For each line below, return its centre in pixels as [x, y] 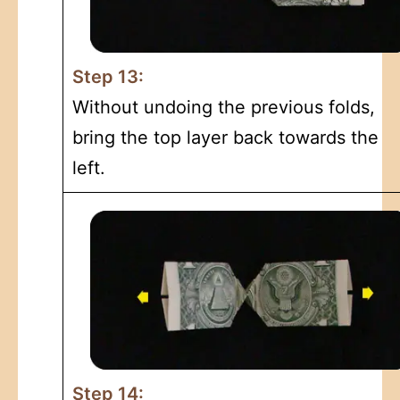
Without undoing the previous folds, [224, 107]
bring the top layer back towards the [225, 137]
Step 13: [108, 76]
